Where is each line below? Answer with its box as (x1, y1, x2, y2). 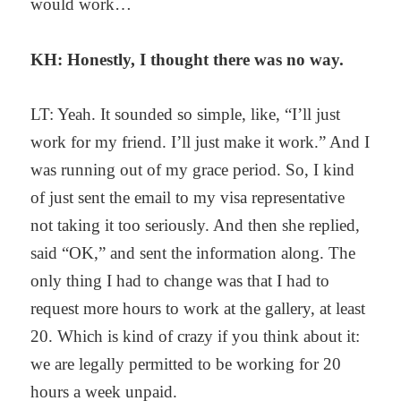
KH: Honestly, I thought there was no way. (30, 49, 345, 69)
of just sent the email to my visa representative (30, 188, 346, 208)
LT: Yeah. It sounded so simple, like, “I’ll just (30, 105, 341, 124)
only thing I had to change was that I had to (30, 271, 330, 291)
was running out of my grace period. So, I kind (30, 160, 355, 180)
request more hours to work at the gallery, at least (30, 299, 366, 319)
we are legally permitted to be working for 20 (30, 354, 342, 374)
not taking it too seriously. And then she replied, (30, 216, 361, 235)
